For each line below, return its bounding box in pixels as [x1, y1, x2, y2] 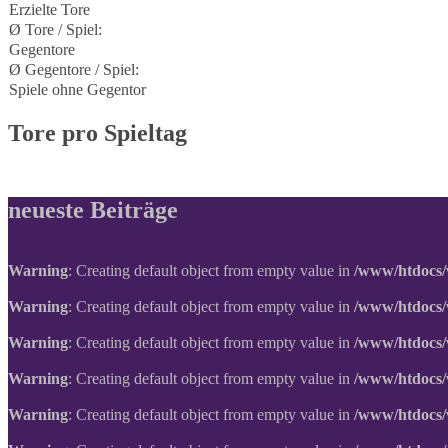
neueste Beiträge [8, 196, 178, 223]
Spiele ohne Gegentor [9, 81, 146, 98]
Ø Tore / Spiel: [9, 21, 102, 38]
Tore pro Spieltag [8, 119, 187, 146]
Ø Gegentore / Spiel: [9, 61, 139, 78]
